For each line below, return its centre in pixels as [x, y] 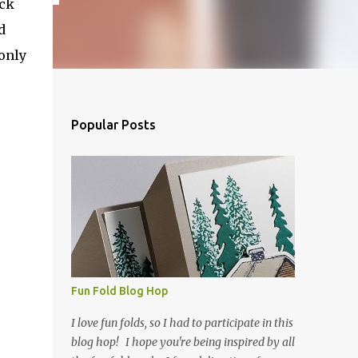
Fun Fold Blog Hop [119, 291]
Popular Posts [113, 125]
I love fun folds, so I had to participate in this [182, 323]
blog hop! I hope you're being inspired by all [183, 342]
